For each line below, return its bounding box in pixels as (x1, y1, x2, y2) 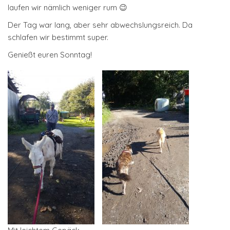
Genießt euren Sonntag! (8, 50, 92, 60)
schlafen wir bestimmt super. (8, 32, 108, 42)
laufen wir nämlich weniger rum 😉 (8, 3, 127, 12)
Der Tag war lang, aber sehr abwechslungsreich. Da (8, 20, 193, 30)
